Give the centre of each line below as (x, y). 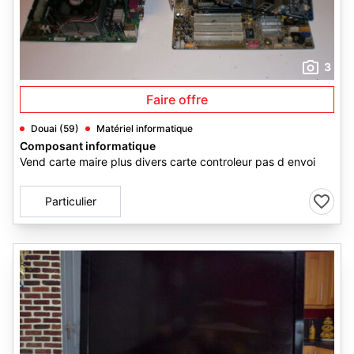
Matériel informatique (145, 128)
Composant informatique (88, 146)
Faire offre (177, 100)
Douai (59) (55, 128)
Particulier (70, 201)
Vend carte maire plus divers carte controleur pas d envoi (168, 162)
